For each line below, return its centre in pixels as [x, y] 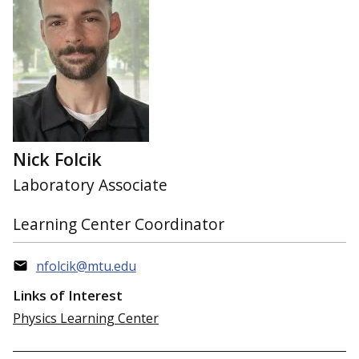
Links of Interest [68, 295]
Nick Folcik [57, 159]
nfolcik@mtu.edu [86, 266]
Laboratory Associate [90, 185]
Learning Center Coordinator [119, 224]
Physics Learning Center [86, 318]
